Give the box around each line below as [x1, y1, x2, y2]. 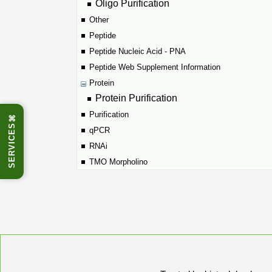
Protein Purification [95, 93, 177, 103]
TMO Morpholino [89, 157, 148, 166]
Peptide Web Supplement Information [89, 63, 220, 72]
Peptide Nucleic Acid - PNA [89, 47, 186, 56]
